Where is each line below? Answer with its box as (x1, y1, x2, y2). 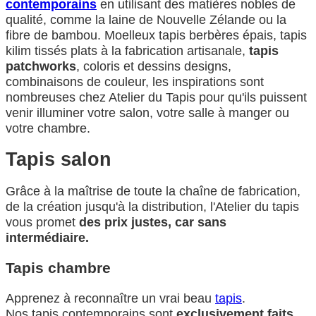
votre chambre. (6, 121, 90, 135)
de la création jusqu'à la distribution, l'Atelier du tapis (6, 199, 299, 214)
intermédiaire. (6, 230, 89, 245)
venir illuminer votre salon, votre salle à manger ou (6, 105, 289, 120)
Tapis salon (6, 149, 111, 171)
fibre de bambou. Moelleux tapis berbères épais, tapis (6, 28, 307, 42)
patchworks (6, 59, 76, 73)
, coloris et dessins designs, (76, 59, 231, 73)
